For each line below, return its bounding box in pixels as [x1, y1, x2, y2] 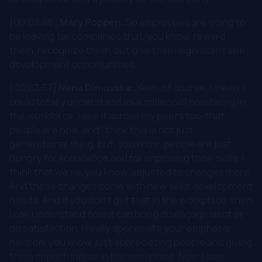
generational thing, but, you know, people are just [9, 137, 232, 150]
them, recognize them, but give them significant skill [9, 43, 244, 57]
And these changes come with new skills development [9, 179, 253, 192]
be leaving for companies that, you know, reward [9, 29, 226, 43]
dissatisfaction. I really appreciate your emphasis [9, 221, 230, 235]
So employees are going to [124, 15, 246, 29]
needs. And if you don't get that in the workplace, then [9, 193, 252, 206]
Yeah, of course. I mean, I [135, 81, 245, 94]
